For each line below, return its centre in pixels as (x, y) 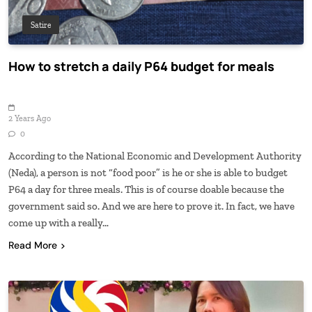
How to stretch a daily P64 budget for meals (141, 66)
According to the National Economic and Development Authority (155, 156)
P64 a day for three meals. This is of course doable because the (146, 189)
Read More (33, 245)
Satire (41, 25)
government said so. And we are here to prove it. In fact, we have (151, 206)
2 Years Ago (30, 118)
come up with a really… (58, 223)
